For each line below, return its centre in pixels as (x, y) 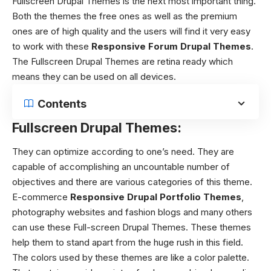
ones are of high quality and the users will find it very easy (131, 31)
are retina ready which (186, 61)
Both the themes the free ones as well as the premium (125, 16)
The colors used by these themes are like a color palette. (131, 257)
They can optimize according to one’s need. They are (123, 152)
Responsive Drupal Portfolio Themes (156, 197)
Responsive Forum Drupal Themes (171, 46)
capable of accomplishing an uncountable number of (121, 167)
